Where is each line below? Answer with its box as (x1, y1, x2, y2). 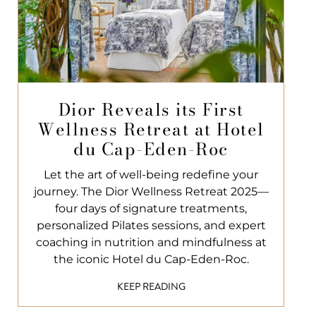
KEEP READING (116, 279, 186, 293)
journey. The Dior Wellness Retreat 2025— (33, 184, 269, 198)
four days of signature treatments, (55, 201, 247, 215)
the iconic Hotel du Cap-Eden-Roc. (53, 252, 249, 266)
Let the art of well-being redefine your (44, 167, 258, 181)
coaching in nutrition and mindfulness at (35, 235, 267, 249)
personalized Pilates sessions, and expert (36, 218, 266, 232)
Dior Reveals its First (58, 96, 244, 123)
